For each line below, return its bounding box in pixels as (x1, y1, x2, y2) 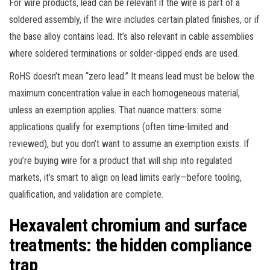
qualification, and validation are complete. (9, 188, 163, 200)
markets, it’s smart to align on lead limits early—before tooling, (9, 171, 242, 183)
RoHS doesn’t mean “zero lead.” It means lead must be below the (9, 70, 254, 82)
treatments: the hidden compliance (9, 234, 252, 256)
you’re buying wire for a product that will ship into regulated (9, 154, 232, 166)
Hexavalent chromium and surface (9, 214, 247, 236)
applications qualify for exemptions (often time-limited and (9, 121, 228, 133)
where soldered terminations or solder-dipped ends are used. (9, 47, 239, 59)
